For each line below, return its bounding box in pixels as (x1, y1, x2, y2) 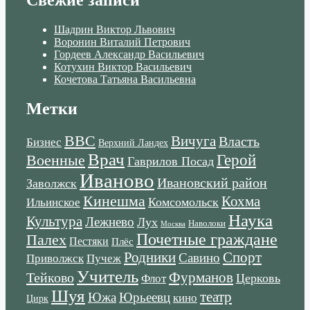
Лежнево (85, 215, 134, 230)
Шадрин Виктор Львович (54, 24, 175, 36)
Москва (161, 220, 185, 228)
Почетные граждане (136, 230, 277, 249)
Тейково (26, 270, 74, 286)
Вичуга (171, 133, 216, 150)
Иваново (80, 170, 154, 192)
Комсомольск (148, 195, 219, 210)
